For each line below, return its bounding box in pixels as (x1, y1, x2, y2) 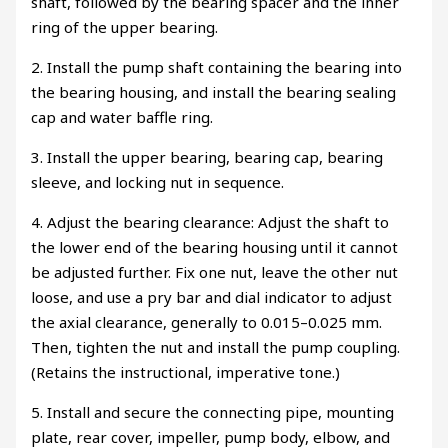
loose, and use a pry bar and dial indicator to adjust (31, 286, 393, 307)
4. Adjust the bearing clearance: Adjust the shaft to (31, 211, 390, 232)
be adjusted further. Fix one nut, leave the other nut (31, 261, 399, 282)
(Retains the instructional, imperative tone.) (31, 361, 341, 382)
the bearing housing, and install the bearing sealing (31, 81, 397, 102)
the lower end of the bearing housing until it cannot (31, 236, 399, 257)
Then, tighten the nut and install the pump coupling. (31, 336, 401, 357)
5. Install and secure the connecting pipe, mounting (31, 401, 395, 422)
